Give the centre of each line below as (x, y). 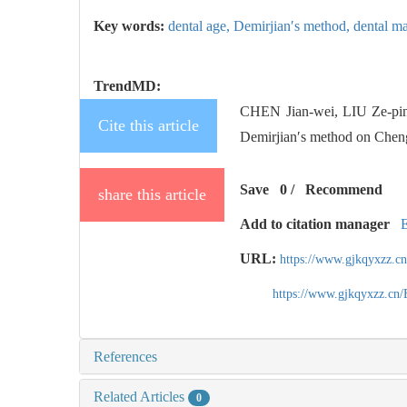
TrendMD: (127, 85)
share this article (152, 194)
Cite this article (149, 125)
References (125, 356)
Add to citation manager (315, 223)
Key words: (131, 25)
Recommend (344, 189)
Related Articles (141, 396)
